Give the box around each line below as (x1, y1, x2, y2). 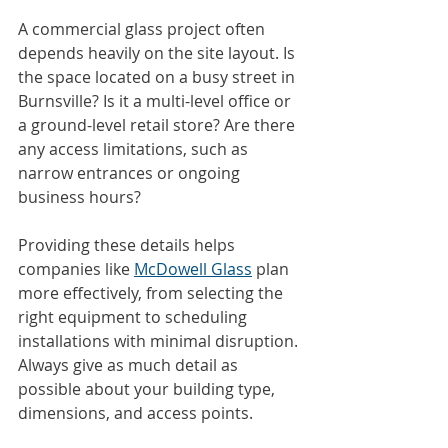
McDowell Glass (134, 258, 252, 281)
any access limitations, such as (18, 138, 252, 161)
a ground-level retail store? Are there (18, 114, 299, 137)
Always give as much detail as (18, 354, 242, 377)
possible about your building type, (18, 378, 279, 401)
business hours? (18, 186, 141, 209)
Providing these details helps (18, 234, 239, 257)
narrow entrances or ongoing (18, 162, 244, 185)
